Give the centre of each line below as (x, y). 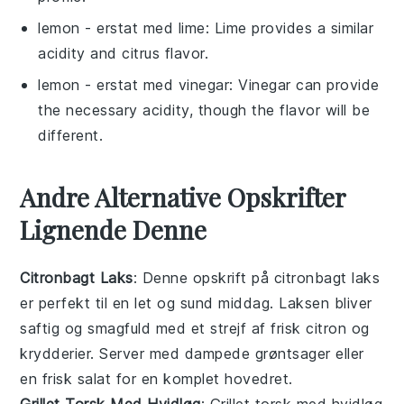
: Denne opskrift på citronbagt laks (257, 277)
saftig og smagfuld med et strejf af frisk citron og (195, 328)
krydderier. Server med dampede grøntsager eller (192, 353)
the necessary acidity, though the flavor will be (204, 110)
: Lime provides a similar (289, 28)
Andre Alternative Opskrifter (183, 197)
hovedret (257, 378)
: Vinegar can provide (304, 84)
